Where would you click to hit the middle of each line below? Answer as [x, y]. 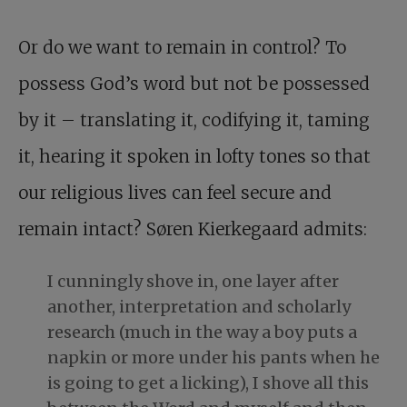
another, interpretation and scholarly [199, 307]
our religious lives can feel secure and [175, 193]
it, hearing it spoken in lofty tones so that [194, 157]
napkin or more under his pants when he [213, 358]
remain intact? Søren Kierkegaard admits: [193, 229]
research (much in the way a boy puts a [202, 333]
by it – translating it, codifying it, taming [194, 120]
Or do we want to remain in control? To [182, 48]
